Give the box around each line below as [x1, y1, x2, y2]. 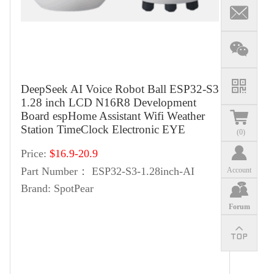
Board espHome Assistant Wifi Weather [21, 109, 205, 122]
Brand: [21, 182, 51, 194]
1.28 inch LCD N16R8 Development [21, 96, 196, 109]
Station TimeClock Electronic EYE [21, 123, 185, 136]
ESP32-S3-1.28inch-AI [92, 165, 194, 177]
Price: [21, 147, 46, 160]
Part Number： [21, 165, 89, 177]
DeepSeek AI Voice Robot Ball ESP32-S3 [21, 83, 219, 95]
